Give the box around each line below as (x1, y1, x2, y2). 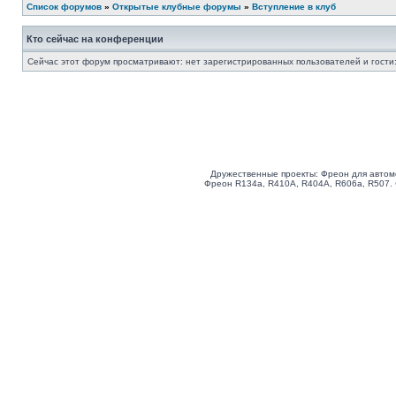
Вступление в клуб (252, 2, 336, 11)
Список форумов (27, 2, 102, 11)
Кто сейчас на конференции (27, 34, 164, 44)
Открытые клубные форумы (112, 2, 241, 11)
